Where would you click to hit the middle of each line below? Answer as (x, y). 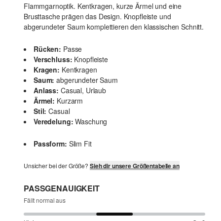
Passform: (50, 144)
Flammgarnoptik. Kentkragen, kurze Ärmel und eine (103, 6)
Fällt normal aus (45, 200)
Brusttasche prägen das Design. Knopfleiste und (97, 17)
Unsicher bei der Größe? (57, 166)
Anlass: (46, 91)
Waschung (91, 122)
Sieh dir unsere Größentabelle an (134, 166)
